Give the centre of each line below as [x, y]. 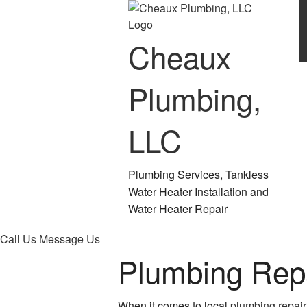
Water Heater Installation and [198, 192]
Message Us [70, 239]
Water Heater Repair [178, 209]
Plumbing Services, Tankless [198, 175]
